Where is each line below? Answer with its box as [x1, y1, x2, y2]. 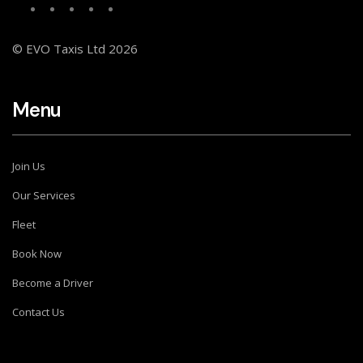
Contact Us [12, 304, 65, 319]
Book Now [12, 246, 62, 261]
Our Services [12, 187, 75, 203]
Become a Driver [12, 275, 93, 290]
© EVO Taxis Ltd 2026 [12, 40, 138, 57]
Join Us [12, 158, 45, 173]
